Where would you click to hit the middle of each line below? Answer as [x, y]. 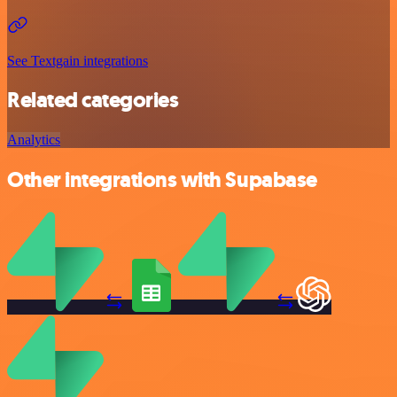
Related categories [93, 101]
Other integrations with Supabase [162, 180]
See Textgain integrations [78, 60]
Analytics [34, 140]
